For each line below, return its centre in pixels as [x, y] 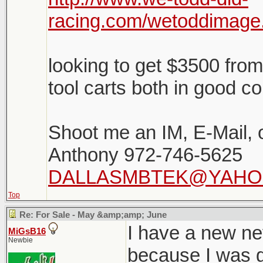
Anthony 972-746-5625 [145, 155]
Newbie [21, 240]
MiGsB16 [27, 231]
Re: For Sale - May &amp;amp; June [93, 215]
